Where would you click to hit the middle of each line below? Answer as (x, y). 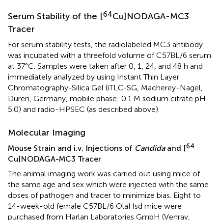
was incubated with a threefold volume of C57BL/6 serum (110, 55)
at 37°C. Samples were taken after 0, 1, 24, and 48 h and (105, 66)
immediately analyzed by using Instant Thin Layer (94, 77)
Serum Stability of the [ (55, 16)
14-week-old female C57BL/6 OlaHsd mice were (95, 206)
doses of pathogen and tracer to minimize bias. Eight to (104, 195)
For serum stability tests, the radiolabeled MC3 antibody (105, 45)
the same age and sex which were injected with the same (108, 185)
